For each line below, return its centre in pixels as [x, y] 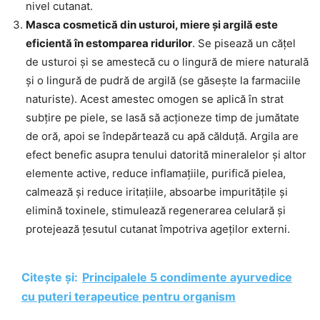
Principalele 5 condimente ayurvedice [187, 277]
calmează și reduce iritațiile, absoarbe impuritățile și [157, 191]
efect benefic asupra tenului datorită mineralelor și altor [166, 154]
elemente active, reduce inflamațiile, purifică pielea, [156, 173]
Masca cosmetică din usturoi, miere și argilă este [152, 24]
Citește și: [50, 277]
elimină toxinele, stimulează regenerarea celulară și [156, 210]
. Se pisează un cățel [244, 43]
